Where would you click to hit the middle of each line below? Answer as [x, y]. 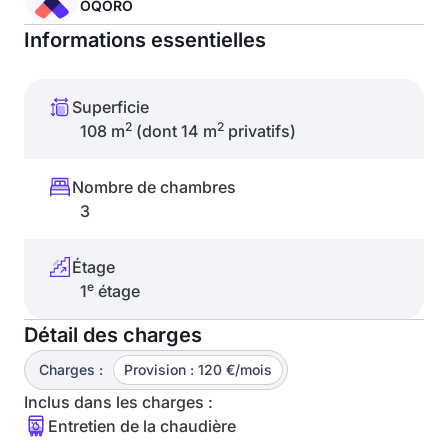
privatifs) [260, 131]
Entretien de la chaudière [142, 426]
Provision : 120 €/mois [198, 369]
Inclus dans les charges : [118, 402]
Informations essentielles [145, 40]
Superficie [110, 107]
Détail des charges [113, 335]
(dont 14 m [174, 131]
